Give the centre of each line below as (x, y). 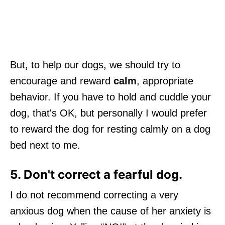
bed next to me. (45, 145)
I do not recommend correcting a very (94, 195)
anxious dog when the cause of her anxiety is (110, 211)
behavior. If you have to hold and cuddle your (110, 97)
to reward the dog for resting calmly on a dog (110, 129)
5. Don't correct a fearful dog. (96, 174)
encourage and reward (62, 81)
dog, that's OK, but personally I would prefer (108, 113)
